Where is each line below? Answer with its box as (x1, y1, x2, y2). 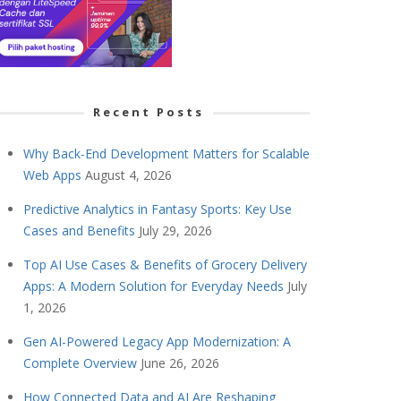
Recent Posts (93, 103, 204, 120)
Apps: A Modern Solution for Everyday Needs (23, 277, 284, 294)
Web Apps (23, 166, 81, 183)
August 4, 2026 (85, 166, 172, 183)
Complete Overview (23, 354, 137, 371)
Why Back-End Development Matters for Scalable (23, 144, 310, 162)
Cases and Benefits (23, 221, 135, 239)
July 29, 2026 (139, 221, 212, 239)
